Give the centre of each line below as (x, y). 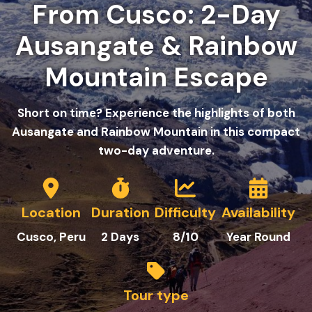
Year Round (259, 237)
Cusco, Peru (51, 237)
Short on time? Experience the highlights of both (156, 113)
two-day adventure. (156, 150)
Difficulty (186, 212)
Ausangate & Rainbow (156, 46)
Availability (259, 212)
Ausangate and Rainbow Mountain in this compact (156, 132)
